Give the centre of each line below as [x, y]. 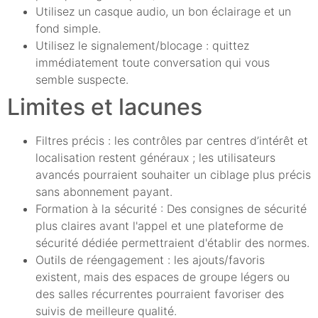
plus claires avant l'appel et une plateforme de [159, 226]
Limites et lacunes [105, 107]
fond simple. [68, 29]
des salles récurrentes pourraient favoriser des [160, 294]
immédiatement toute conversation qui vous [153, 63]
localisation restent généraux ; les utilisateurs [155, 158]
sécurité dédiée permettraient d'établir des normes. [172, 243]
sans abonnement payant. [104, 192]
